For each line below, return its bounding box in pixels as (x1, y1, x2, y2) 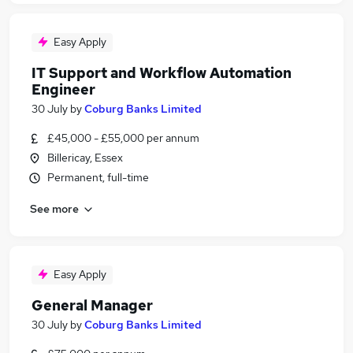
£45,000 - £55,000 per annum (47, 131, 199, 145)
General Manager (32, 296, 153, 314)
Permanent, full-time (47, 170, 149, 184)
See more (30, 201, 79, 216)
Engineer (32, 80, 95, 98)
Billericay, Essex (47, 150, 123, 165)
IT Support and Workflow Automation (32, 64, 292, 82)
